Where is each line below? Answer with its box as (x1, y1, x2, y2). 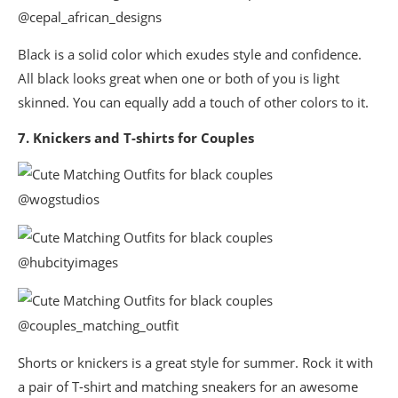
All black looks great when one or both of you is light (18, 68, 339, 87)
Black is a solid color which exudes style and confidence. (18, 44, 362, 63)
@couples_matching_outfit (18, 315, 179, 334)
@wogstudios (18, 189, 99, 208)
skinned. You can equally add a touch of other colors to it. (18, 92, 369, 111)
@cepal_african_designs (18, 7, 162, 26)
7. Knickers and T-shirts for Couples (18, 128, 254, 147)
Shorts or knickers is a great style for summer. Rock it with (18, 353, 373, 371)
